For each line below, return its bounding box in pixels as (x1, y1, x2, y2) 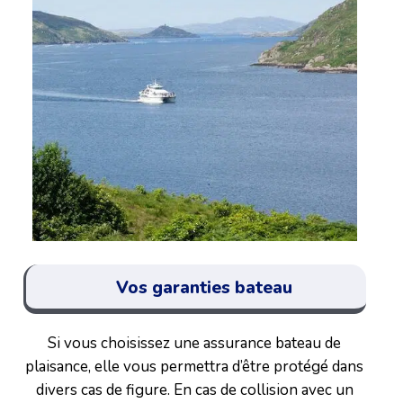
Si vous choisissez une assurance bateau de (48, 332, 342, 354)
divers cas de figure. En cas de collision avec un (35, 379, 354, 400)
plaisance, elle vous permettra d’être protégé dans (25, 355, 364, 377)
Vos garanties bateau (115, 275, 292, 300)
